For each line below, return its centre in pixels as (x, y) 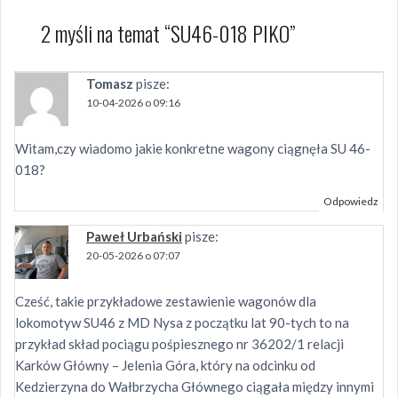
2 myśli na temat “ (106, 32)
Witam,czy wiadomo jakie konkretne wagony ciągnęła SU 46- (193, 148)
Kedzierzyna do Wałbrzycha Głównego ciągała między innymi (195, 386)
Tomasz (110, 83)
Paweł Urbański (134, 236)
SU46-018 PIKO (230, 32)
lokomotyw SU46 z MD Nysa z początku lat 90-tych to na (182, 322)
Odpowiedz (351, 201)
